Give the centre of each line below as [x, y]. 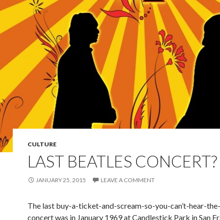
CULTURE [42, 144]
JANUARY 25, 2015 [61, 180]
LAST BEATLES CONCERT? [122, 161]
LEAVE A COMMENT [128, 180]
